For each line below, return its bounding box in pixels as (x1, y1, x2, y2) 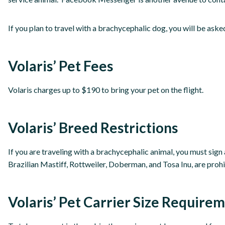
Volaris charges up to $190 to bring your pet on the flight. (8, 85, 203, 94)
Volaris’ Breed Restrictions (8, 119, 178, 136)
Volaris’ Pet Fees (8, 57, 113, 74)
